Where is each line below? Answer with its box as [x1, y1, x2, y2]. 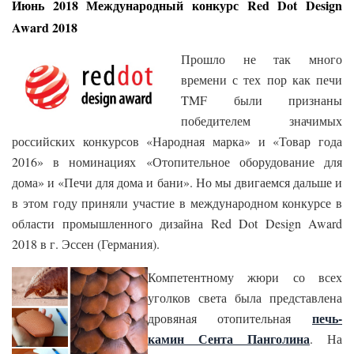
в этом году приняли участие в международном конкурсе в [12, 194, 342, 212]
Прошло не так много [181, 51, 342, 68]
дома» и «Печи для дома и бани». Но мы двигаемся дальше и [12, 174, 342, 191]
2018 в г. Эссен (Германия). [12, 235, 160, 253]
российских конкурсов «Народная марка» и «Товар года [12, 133, 342, 150]
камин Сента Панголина [148, 330, 310, 348]
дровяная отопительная [148, 310, 312, 327]
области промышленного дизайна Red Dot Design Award [12, 215, 342, 232]
